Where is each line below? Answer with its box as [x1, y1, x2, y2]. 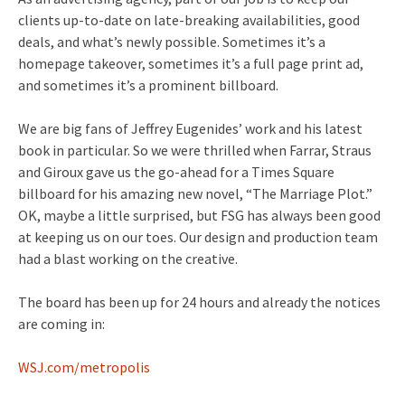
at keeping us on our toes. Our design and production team [18, 228, 378, 246]
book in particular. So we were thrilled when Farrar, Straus [18, 141, 372, 159]
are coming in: [18, 315, 105, 333]
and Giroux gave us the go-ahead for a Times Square [18, 163, 334, 181]
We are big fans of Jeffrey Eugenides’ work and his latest [18, 119, 363, 137]
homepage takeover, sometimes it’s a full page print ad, [18, 54, 363, 72]
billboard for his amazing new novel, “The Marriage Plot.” [18, 184, 372, 202]
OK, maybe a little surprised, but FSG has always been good [18, 206, 381, 224]
